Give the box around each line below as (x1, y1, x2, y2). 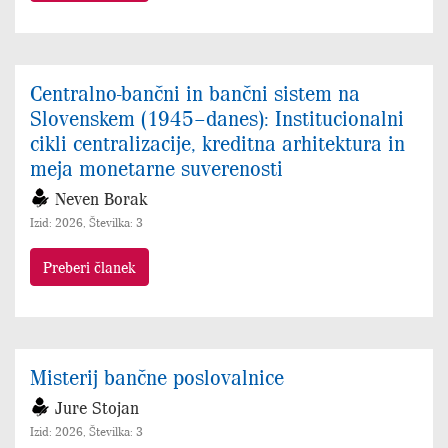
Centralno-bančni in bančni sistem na (30, 79, 360, 106)
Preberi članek (43, 257, 136, 277)
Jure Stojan (55, 396, 139, 419)
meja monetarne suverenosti (30, 154, 283, 181)
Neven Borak (55, 187, 147, 210)
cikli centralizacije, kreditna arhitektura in (30, 129, 405, 156)
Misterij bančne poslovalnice (30, 363, 284, 390)
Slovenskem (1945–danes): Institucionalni (30, 104, 404, 131)
